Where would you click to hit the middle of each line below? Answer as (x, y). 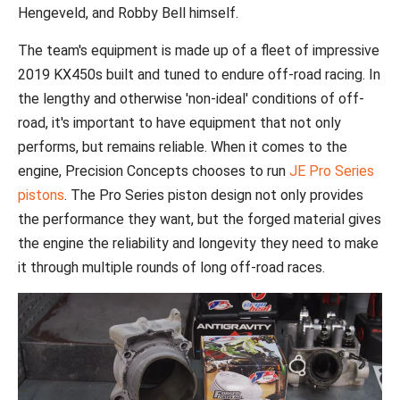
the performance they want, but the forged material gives (200, 219)
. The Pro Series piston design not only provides (214, 195)
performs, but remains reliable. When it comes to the (183, 146)
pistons (41, 195)
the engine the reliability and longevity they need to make (198, 243)
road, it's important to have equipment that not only (179, 122)
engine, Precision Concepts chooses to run (154, 171)
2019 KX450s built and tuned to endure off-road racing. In (199, 74)
